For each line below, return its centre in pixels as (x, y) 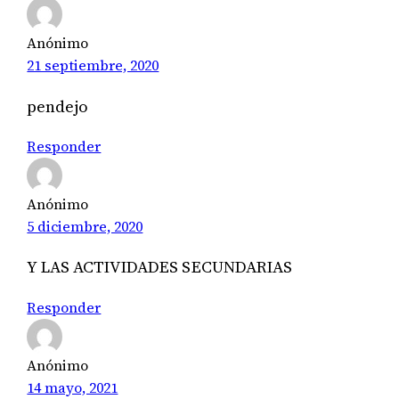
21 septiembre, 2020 (93, 65)
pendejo (58, 106)
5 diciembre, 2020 (85, 226)
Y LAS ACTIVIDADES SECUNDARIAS (160, 267)
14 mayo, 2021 (73, 387)
